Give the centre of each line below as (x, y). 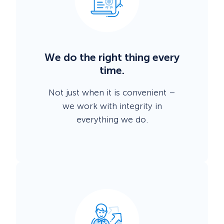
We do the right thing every (112, 58)
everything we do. (112, 119)
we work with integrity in (112, 106)
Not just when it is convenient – (112, 92)
